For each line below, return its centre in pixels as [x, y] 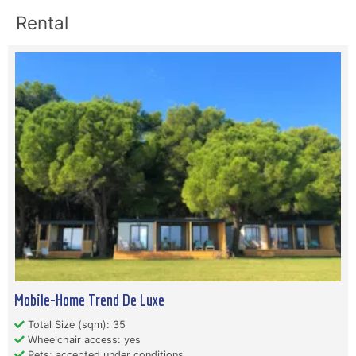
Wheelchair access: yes [83, 340]
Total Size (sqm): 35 [75, 325]
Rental [42, 23]
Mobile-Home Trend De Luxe [89, 300]
